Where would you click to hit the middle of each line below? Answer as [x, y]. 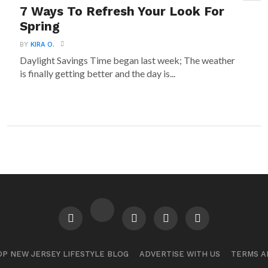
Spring [40, 26]
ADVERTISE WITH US [179, 254]
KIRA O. [43, 45]
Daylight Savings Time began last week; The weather [128, 60]
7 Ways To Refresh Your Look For [122, 11]
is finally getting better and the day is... [98, 73]
